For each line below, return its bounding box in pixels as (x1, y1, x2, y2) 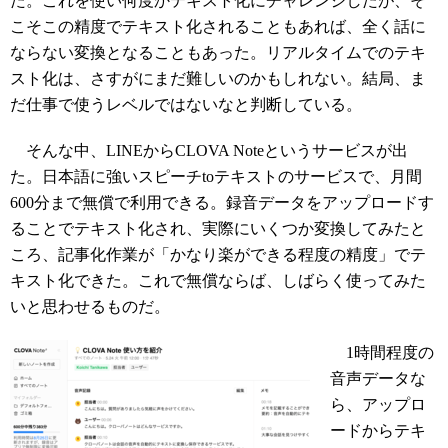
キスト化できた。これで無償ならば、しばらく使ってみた (10, 272, 426, 289)
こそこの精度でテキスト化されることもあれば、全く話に (10, 18, 426, 35)
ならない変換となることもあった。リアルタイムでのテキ (10, 44, 426, 61)
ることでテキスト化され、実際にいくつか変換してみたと (10, 220, 426, 237)
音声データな (330, 370, 426, 387)
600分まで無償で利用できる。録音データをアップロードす (10, 194, 434, 211)
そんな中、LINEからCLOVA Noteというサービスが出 (10, 142, 408, 159)
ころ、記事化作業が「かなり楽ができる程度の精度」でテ (10, 246, 426, 263)
